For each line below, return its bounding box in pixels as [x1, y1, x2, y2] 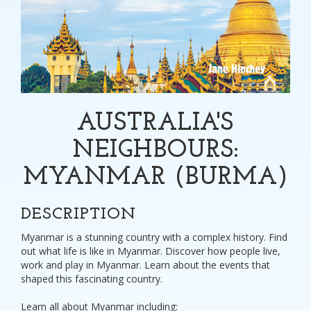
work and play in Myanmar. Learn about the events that [21, 258, 270, 272]
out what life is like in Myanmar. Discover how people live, [21, 244, 280, 258]
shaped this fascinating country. [21, 272, 162, 286]
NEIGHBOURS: [72, 138, 239, 164]
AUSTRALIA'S [77, 111, 234, 137]
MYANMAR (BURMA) [23, 165, 288, 191]
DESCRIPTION [21, 206, 136, 224]
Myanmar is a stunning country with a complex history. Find [21, 230, 287, 244]
